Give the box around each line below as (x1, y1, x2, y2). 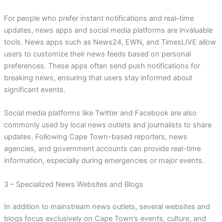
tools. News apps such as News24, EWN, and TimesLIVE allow (3, 37, 216, 47)
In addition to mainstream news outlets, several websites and (3, 202, 210, 212)
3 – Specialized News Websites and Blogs (3, 179, 143, 189)
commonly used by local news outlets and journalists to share (3, 120, 212, 130)
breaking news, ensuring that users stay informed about (3, 73, 192, 82)
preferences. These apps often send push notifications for (3, 61, 200, 70)
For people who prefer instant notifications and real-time (3, 13, 194, 23)
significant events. (3, 85, 65, 94)
